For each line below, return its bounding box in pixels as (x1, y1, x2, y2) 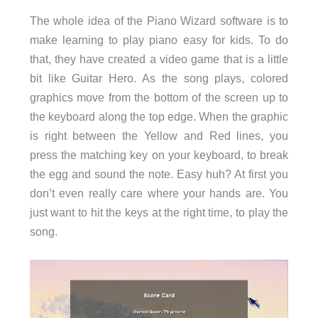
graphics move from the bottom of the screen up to (29, 90, 289, 104)
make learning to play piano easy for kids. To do (29, 33, 289, 46)
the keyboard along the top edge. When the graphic (29, 109, 289, 123)
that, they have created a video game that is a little (29, 52, 289, 65)
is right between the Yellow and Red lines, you (29, 128, 289, 142)
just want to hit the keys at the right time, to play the (29, 205, 289, 219)
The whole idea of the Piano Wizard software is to (29, 13, 289, 27)
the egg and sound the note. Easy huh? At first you (29, 167, 289, 180)
